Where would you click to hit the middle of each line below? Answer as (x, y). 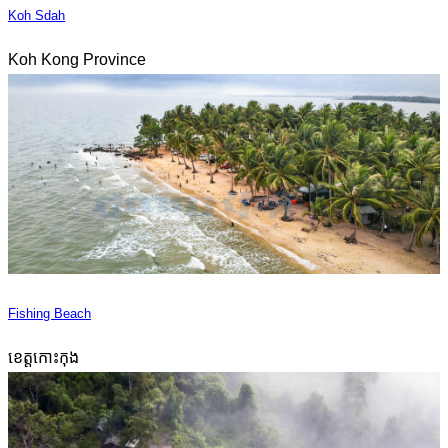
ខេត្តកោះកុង (43, 357)
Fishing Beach (49, 313)
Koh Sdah (36, 15)
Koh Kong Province (77, 59)
